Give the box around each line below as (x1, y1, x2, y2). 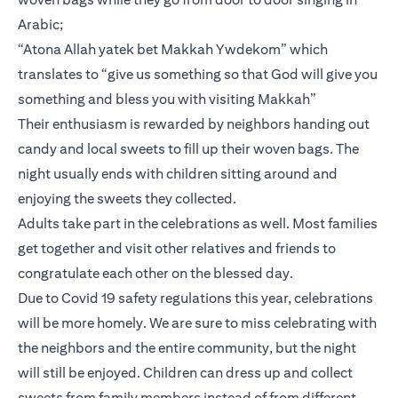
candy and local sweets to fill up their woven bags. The (18, 140, 359, 158)
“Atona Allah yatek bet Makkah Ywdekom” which (18, 41, 328, 59)
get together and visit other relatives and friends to (18, 240, 336, 258)
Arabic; (18, 16, 63, 34)
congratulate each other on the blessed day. (18, 265, 293, 283)
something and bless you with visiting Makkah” (18, 91, 316, 108)
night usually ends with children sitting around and (18, 165, 338, 183)
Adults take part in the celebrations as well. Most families (18, 215, 378, 233)
